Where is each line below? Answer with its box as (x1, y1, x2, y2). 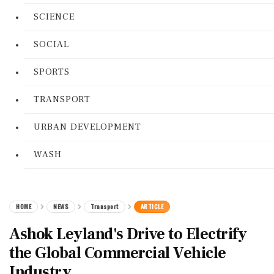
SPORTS (34, 66, 70, 78)
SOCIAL (34, 39, 69, 50)
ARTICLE (140, 202, 163, 211)
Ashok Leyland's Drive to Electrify (9, 224, 246, 245)
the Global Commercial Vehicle (9, 243, 226, 264)
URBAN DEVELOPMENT (34, 121, 141, 133)
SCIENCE (34, 11, 75, 23)
